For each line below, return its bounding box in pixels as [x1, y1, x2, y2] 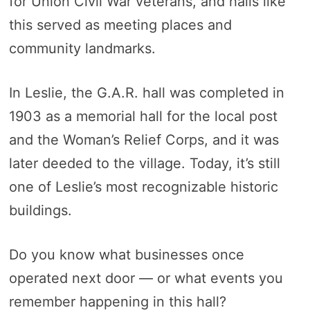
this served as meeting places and [8, 17, 232, 33]
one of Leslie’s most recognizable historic [8, 179, 278, 195]
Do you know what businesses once [8, 246, 244, 263]
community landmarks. [8, 40, 156, 57]
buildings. [8, 202, 72, 219]
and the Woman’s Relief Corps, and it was [8, 131, 279, 148]
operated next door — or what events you [8, 270, 283, 286]
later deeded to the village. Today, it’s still [8, 155, 280, 172]
